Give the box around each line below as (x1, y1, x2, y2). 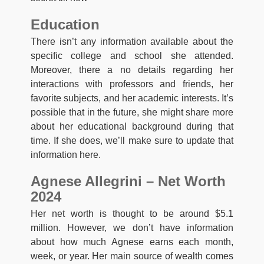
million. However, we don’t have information (31, 223, 233, 233)
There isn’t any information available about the (31, 37, 233, 47)
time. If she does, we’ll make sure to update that (31, 136, 233, 146)
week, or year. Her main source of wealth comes (31, 251, 233, 262)
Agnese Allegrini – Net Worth (31, 173, 226, 190)
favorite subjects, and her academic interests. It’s (31, 93, 233, 104)
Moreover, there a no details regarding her (31, 65, 233, 75)
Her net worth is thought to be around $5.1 (31, 209, 233, 219)
